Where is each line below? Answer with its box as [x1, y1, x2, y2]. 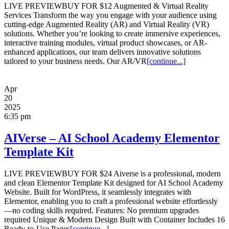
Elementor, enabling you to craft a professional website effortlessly [4, 197, 218, 206]
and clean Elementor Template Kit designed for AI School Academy [4, 178, 223, 188]
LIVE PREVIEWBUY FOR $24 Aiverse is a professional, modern [4, 169, 221, 178]
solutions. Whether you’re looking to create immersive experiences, [4, 29, 220, 38]
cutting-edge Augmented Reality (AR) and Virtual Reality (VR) [4, 20, 209, 29]
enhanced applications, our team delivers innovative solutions [4, 48, 201, 57]
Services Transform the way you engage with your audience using [4, 11, 217, 20]
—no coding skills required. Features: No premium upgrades [4, 206, 199, 215]
